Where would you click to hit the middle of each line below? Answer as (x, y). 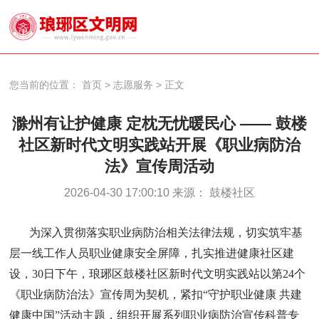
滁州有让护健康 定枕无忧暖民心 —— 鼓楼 (159, 123)
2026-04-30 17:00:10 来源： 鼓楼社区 (159, 192)
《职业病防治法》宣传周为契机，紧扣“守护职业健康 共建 (156, 294)
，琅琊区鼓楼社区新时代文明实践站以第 (181, 273)
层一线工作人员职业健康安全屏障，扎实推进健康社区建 (152, 253)
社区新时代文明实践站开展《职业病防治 (159, 145)
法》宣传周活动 (159, 166)
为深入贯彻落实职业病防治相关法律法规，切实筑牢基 (166, 232)
